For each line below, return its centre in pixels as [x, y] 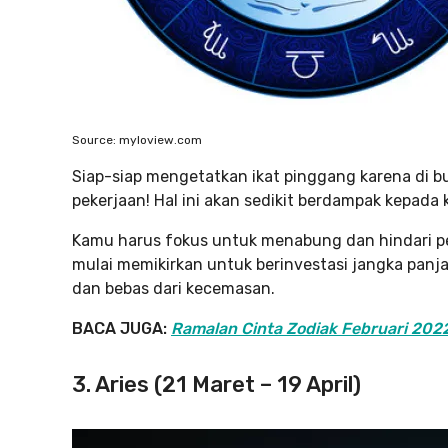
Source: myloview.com [137, 140]
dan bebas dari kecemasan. [173, 288]
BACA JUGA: [121, 328]
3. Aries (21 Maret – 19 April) [216, 384]
